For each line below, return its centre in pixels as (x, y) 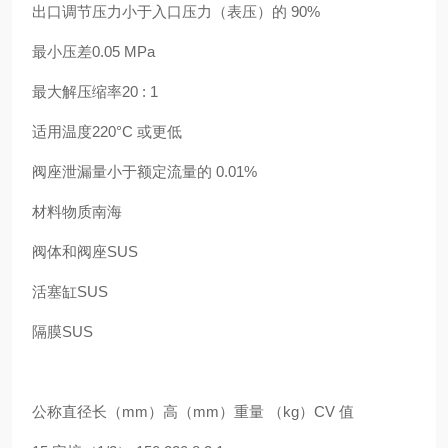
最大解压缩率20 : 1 (95, 91)
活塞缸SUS (70, 291)
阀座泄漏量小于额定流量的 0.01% (144, 171)
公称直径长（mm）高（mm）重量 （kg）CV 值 (193, 411)
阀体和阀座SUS (85, 251)
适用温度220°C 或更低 (107, 131)
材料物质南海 (77, 211)
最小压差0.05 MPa (93, 51)
